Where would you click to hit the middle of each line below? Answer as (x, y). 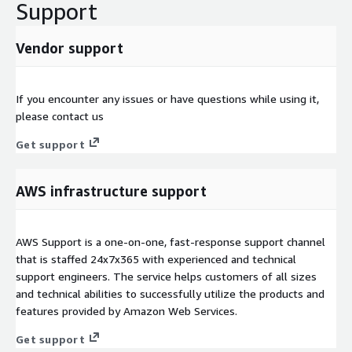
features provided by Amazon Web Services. (126, 310)
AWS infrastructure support (111, 191)
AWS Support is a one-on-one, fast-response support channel (170, 241)
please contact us (60, 115)
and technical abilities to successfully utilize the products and (170, 293)
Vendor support (70, 48)
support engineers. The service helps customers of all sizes (166, 276)
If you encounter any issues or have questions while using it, (167, 98)
